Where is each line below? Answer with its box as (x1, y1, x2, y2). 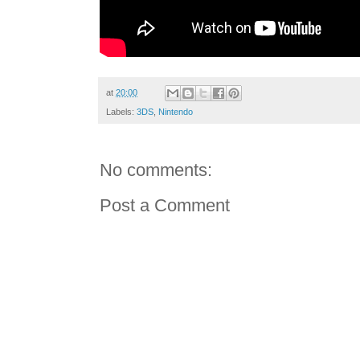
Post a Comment (100, 195, 230, 216)
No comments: (100, 160, 212, 181)
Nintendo (158, 107, 193, 117)
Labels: (106, 107, 137, 117)
